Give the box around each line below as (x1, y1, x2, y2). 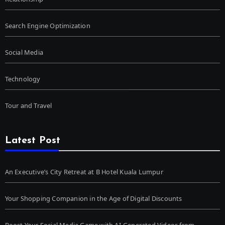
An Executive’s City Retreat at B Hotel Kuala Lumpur (5, 167, 163, 177)
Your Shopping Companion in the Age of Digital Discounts (5, 194, 182, 203)
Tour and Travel (5, 101, 52, 110)
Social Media (5, 48, 43, 57)
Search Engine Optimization (5, 21, 90, 31)
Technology (5, 74, 41, 84)
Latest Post (5, 136, 60, 146)
